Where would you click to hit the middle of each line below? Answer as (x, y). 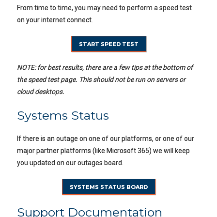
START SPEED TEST (108, 44)
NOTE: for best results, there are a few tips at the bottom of (105, 67)
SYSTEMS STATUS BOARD (108, 187)
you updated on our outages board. (70, 163)
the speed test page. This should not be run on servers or (101, 79)
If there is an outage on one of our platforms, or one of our (106, 139)
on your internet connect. (55, 20)
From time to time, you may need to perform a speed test (104, 8)
